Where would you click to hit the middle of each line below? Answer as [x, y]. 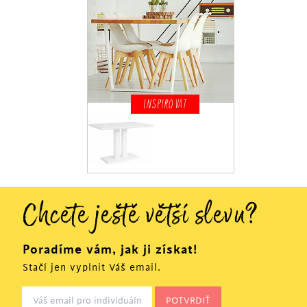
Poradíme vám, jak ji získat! [110, 249]
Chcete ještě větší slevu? [141, 219]
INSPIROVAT [165, 104]
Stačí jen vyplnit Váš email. [92, 268]
